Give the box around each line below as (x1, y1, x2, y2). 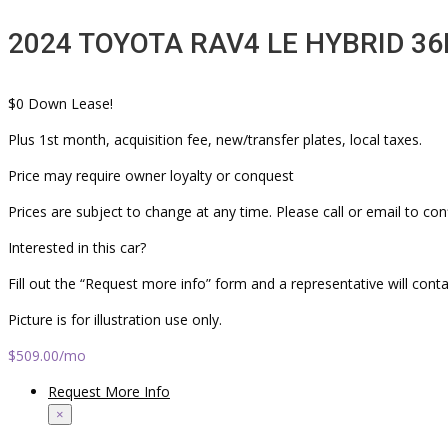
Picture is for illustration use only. (8, 310, 222, 330)
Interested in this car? (8, 238, 146, 258)
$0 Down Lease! (8, 94, 113, 114)
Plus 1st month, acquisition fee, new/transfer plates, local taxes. (8, 130, 422, 150)
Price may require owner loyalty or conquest (8, 166, 294, 186)
